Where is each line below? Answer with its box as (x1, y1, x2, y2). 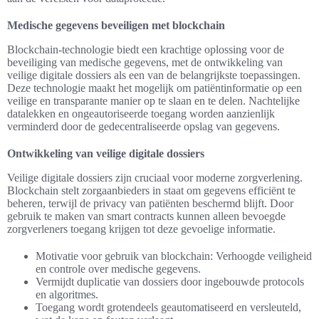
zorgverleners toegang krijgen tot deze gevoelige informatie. (7, 223, 276, 235)
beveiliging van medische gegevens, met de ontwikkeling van (7, 56, 283, 68)
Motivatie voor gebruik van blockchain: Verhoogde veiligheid (36, 250, 312, 262)
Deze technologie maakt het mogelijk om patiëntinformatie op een (7, 82, 302, 94)
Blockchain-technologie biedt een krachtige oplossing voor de (7, 43, 284, 56)
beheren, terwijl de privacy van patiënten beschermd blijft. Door (7, 197, 293, 209)
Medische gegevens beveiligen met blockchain (7, 19, 225, 31)
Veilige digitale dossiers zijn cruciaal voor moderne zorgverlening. (7, 172, 303, 184)
